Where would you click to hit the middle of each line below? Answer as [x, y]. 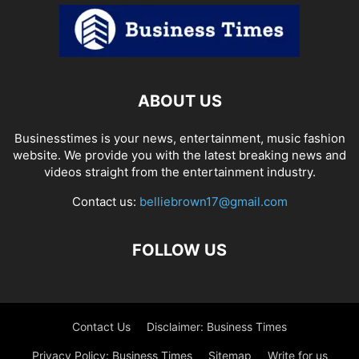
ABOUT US [179, 101]
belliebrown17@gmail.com [213, 201]
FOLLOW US [179, 250]
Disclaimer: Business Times [217, 326]
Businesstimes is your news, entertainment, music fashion [179, 138]
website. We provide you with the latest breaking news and [179, 155]
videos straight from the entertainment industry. [179, 171]
